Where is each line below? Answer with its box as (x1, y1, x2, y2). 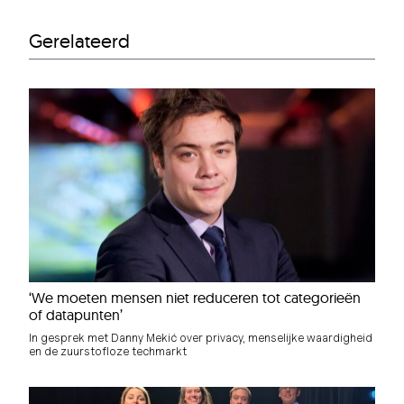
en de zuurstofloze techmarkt (29, 344, 187, 358)
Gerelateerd (29, 28, 130, 52)
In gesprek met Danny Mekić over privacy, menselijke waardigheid (29, 330, 372, 344)
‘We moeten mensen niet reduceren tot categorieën (29, 288, 361, 307)
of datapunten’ (29, 305, 123, 324)
